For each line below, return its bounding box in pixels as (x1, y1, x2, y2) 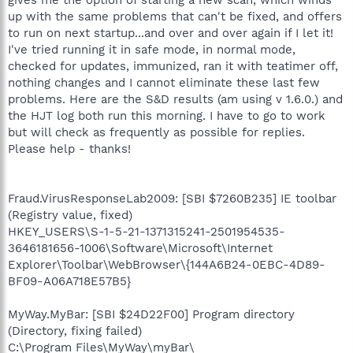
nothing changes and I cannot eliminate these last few (8, 75, 320, 90)
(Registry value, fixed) (8, 207, 132, 222)
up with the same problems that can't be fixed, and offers (8, 9, 342, 24)
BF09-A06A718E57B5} (8, 273, 131, 288)
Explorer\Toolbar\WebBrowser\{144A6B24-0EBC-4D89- (8, 257, 325, 272)
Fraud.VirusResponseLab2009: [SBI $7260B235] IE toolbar (8, 191, 336, 206)
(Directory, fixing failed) (8, 323, 142, 338)
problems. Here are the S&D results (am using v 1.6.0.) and (8, 91, 343, 106)
